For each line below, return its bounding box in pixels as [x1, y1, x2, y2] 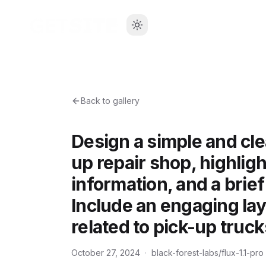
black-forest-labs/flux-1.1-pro [151, 248, 264, 258]
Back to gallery [81, 96, 140, 106]
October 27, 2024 [71, 248, 140, 258]
